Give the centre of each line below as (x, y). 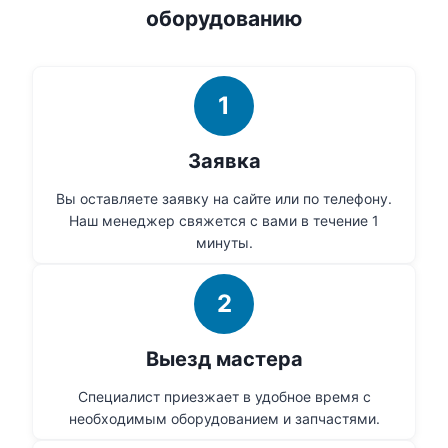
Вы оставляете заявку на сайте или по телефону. (224, 199)
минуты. (224, 243)
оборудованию (224, 19)
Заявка (224, 161)
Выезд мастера (224, 359)
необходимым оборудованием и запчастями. (224, 419)
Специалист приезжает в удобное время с (224, 397)
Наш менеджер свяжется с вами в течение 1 (224, 221)
